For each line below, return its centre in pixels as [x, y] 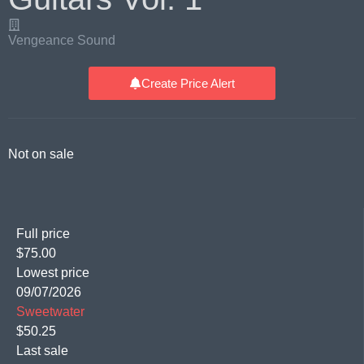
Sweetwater [50, 312]
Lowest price [53, 273]
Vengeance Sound [62, 41]
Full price [43, 234]
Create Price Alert [188, 84]
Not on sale [41, 154]
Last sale [42, 351]
